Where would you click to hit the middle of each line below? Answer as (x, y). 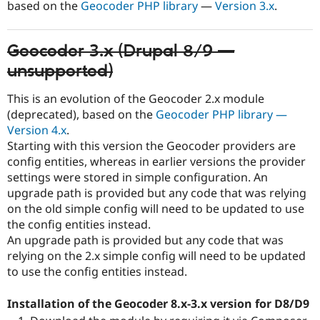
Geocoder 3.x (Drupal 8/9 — (121, 51)
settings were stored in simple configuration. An (137, 177)
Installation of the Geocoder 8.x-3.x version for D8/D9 (158, 303)
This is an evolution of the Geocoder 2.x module (136, 99)
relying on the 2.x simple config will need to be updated (156, 256)
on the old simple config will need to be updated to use (156, 209)
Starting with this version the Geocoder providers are (151, 146)
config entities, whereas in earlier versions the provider (156, 162)
